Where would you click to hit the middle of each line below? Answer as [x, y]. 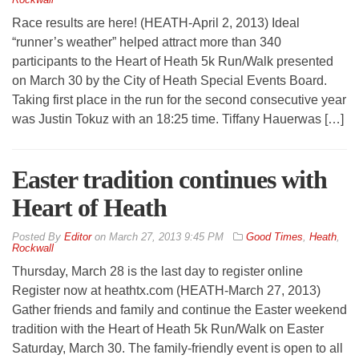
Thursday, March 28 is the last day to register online [157, 271]
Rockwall [33, 248]
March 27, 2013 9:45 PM [166, 236]
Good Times [274, 236]
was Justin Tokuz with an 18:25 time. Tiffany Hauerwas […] [178, 119]
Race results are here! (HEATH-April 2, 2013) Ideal [156, 22]
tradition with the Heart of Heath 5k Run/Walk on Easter [168, 329]
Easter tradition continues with [169, 179]
